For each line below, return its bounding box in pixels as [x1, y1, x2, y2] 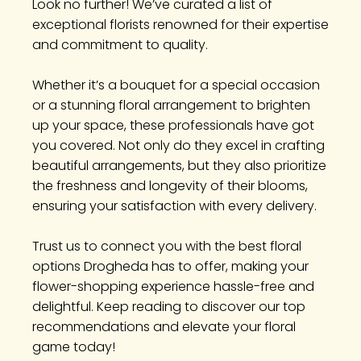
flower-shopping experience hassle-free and [32, 277, 314, 296]
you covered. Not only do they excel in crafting [32, 136, 325, 155]
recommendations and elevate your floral [32, 317, 296, 336]
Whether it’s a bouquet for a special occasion [32, 76, 320, 94]
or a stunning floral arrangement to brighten [32, 96, 310, 114]
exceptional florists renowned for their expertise [32, 15, 329, 34]
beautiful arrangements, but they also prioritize [32, 156, 326, 175]
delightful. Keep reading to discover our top [32, 297, 305, 316]
